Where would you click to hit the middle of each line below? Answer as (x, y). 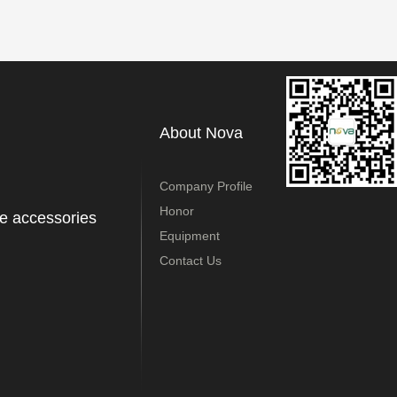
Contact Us (191, 261)
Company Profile (206, 186)
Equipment (190, 236)
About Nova (201, 133)
